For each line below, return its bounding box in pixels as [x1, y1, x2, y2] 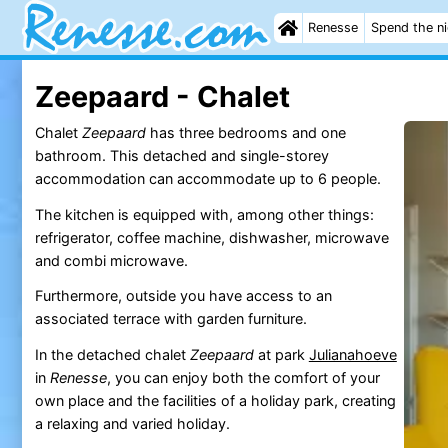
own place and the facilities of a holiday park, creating [34, 392, 396, 410]
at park [253, 346, 309, 364]
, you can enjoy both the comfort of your [106, 369, 380, 387]
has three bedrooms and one [145, 123, 346, 141]
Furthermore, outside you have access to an [34, 287, 332, 305]
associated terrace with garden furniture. [34, 310, 307, 328]
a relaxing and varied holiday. [34, 415, 230, 433]
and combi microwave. [34, 251, 188, 269]
